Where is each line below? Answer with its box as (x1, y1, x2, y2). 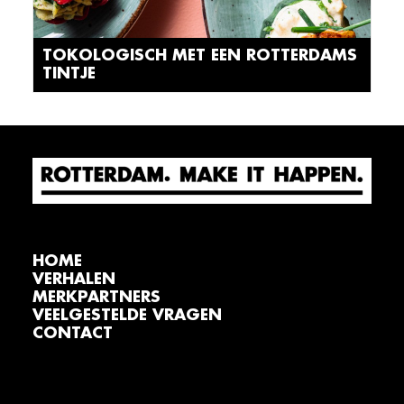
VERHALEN (32, 271, 115, 287)
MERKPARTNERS (32, 289, 161, 305)
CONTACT (32, 326, 113, 341)
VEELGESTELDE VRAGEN (32, 308, 222, 323)
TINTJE (42, 66, 96, 81)
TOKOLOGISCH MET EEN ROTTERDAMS (42, 48, 357, 63)
